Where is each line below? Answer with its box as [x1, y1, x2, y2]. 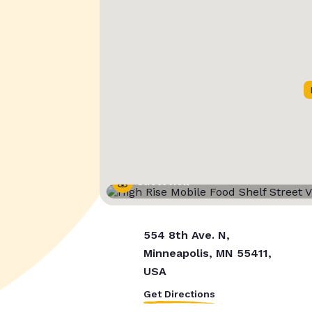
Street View [136, 178, 190, 188]
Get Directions [143, 288, 215, 300]
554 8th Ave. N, [143, 228, 230, 242]
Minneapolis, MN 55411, [143, 247, 272, 260]
